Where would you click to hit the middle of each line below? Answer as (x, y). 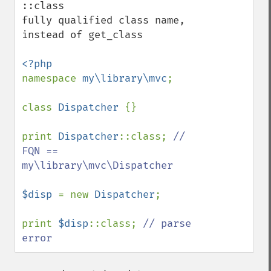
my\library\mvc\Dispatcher (97, 165)
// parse (167, 224)
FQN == (40, 151)
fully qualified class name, (103, 20)
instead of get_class (82, 35)
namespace (52, 78)
